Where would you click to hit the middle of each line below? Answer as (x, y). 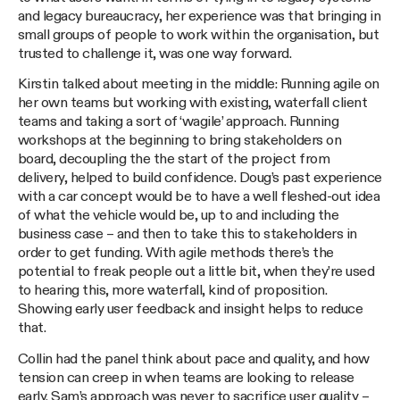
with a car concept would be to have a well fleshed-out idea (199, 197)
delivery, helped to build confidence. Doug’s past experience (200, 179)
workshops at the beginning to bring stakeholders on (180, 141)
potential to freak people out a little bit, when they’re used (196, 272)
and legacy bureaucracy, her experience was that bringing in (200, 16)
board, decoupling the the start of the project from (174, 160)
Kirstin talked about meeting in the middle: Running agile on (199, 85)
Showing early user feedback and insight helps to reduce (191, 310)
